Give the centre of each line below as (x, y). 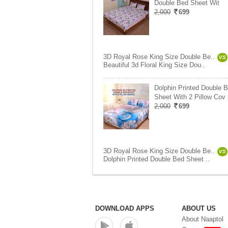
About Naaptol (203, 219)
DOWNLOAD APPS (125, 208)
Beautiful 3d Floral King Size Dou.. (154, 65)
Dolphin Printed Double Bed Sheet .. (156, 159)
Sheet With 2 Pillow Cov (190, 97)
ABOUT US (199, 208)
